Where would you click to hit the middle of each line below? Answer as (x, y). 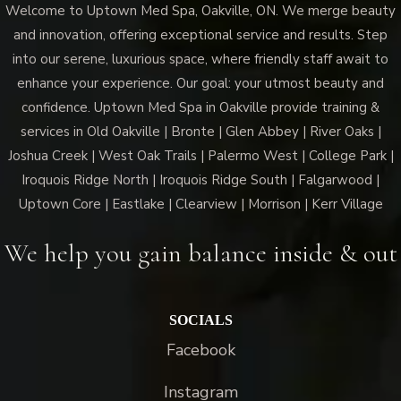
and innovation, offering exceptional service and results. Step (200, 35)
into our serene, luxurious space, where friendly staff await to (200, 60)
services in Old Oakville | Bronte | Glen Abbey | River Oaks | (200, 132)
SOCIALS (200, 320)
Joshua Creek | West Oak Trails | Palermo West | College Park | (200, 156)
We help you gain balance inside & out (200, 253)
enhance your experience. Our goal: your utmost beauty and (200, 84)
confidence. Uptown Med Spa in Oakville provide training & (200, 108)
